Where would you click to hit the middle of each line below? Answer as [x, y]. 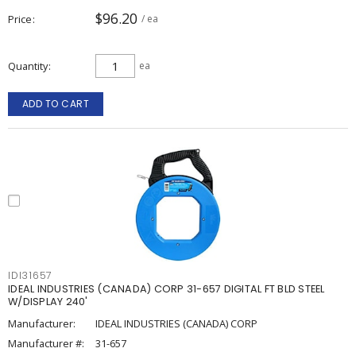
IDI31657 [30, 275]
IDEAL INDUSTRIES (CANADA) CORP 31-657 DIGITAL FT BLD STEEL [166, 289]
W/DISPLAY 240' [48, 302]
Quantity [28, 66]
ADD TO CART [56, 104]
